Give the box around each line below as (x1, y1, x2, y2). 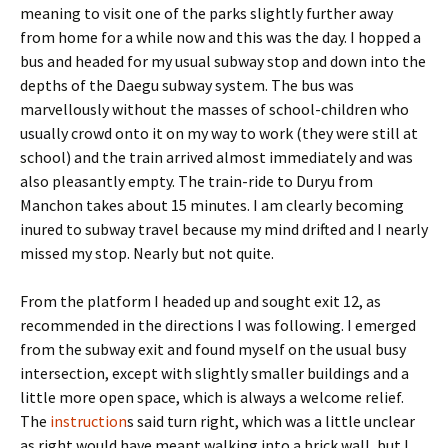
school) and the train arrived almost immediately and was (20, 147, 413, 167)
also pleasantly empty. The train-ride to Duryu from (20, 171, 373, 191)
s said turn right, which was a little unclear (127, 411, 415, 431)
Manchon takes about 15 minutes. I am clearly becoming (20, 195, 404, 215)
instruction (50, 411, 127, 431)
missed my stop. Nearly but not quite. (20, 243, 274, 263)
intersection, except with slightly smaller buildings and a (20, 363, 409, 383)
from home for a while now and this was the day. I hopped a (20, 27, 421, 47)
